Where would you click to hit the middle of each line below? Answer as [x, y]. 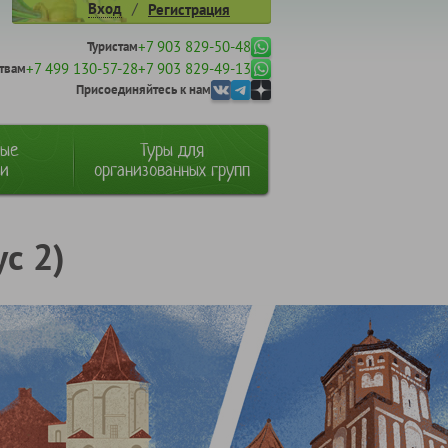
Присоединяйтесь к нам [143, 89]
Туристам [112, 46]
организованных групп [172, 169]
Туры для [172, 149]
